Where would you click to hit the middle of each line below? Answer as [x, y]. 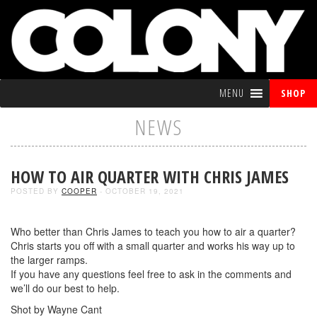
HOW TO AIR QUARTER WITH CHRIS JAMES [150, 176]
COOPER [79, 191]
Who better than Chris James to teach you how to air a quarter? [153, 231]
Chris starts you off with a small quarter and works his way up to [153, 245]
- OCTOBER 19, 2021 [140, 191]
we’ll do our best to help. [65, 288]
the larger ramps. [49, 259]
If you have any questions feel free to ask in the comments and [151, 273]
